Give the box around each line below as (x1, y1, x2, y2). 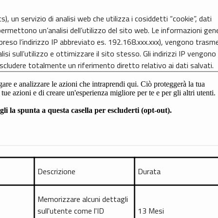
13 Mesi (138, 205, 164, 217)
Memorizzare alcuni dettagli (37, 193, 128, 205)
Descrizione (37, 165, 75, 178)
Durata (138, 165, 161, 178)
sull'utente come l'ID (37, 205, 104, 217)
